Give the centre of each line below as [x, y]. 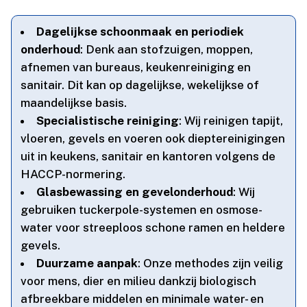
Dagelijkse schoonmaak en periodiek [140, 31]
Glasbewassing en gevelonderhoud [135, 192]
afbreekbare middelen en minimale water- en [143, 298]
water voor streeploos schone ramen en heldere [153, 227]
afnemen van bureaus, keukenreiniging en [136, 67]
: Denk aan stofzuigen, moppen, [167, 49]
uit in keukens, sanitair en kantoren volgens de [148, 156]
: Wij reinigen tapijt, [231, 120]
